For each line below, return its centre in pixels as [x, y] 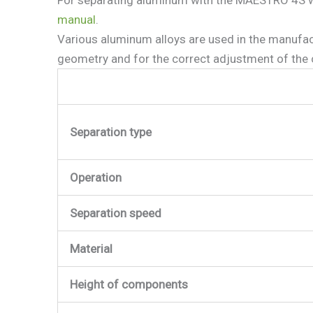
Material [91, 248]
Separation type [111, 132]
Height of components [129, 284]
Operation [96, 177]
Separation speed [116, 213]
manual [77, 19]
